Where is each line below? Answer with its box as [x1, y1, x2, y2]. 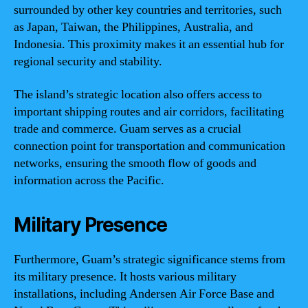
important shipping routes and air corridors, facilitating [14, 103, 284, 120]
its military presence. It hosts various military [14, 268, 236, 285]
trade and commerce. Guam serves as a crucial [14, 120, 241, 137]
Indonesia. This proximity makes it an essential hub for [14, 36, 284, 52]
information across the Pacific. [14, 172, 164, 188]
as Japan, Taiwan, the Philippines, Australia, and [14, 19, 253, 35]
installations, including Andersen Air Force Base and [14, 285, 274, 302]
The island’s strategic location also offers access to [14, 86, 262, 102]
